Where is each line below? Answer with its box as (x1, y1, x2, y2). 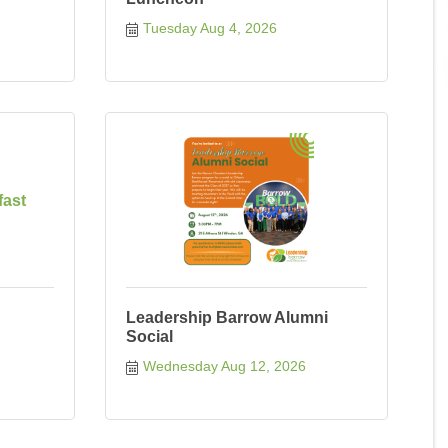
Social (125, 328, 173, 345)
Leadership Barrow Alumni (125, 309, 328, 326)
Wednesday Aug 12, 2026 (143, 358, 306, 374)
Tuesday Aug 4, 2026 (143, 20, 277, 36)
